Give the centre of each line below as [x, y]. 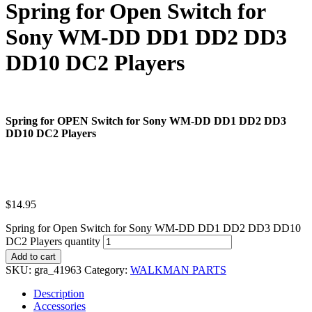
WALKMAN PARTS [178, 270]
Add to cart [33, 256]
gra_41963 [58, 270]
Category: [107, 270]
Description [59, 293]
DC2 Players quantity [53, 241]
